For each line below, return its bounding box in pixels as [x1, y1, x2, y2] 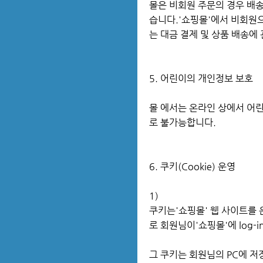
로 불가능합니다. [149, 117, 218, 128]
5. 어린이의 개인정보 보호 [149, 73, 255, 84]
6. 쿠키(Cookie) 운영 [149, 161, 238, 172]
